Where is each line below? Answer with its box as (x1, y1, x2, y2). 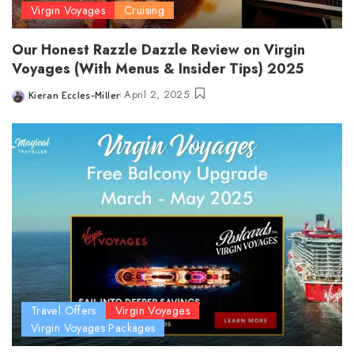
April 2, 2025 (124, 87, 190, 103)
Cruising (124, 2, 165, 19)
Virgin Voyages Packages (31, 320, 156, 337)
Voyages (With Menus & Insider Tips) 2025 (12, 58, 303, 80)
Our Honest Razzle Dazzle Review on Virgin (12, 40, 305, 61)
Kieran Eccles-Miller (28, 88, 121, 102)
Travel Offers (31, 303, 96, 319)
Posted (11, 96, 44, 109)
